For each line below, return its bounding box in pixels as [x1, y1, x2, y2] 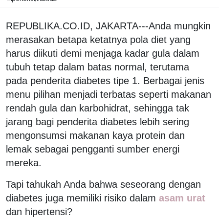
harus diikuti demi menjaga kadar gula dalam [6, 47, 199, 59]
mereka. [6, 157, 42, 168]
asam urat [156, 192, 205, 203]
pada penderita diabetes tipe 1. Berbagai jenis [6, 75, 204, 86]
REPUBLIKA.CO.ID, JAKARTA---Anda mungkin [6, 20, 211, 31]
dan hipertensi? [6, 206, 75, 217]
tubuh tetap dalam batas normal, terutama [6, 61, 189, 72]
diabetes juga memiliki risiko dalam [6, 192, 156, 203]
